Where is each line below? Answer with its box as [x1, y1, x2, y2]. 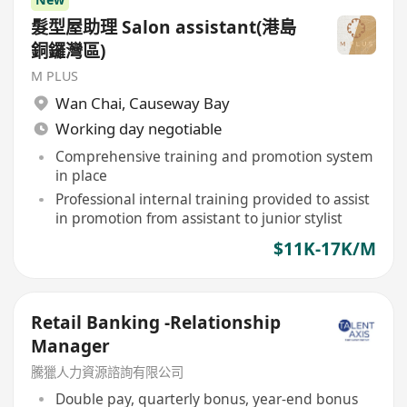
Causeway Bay [128, 93, 230, 114]
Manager [31, 333, 111, 358]
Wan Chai [55, 93, 122, 114]
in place [55, 165, 107, 186]
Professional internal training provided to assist [55, 189, 370, 210]
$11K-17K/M [273, 236, 376, 261]
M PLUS [31, 66, 79, 84]
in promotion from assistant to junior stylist [55, 208, 342, 229]
